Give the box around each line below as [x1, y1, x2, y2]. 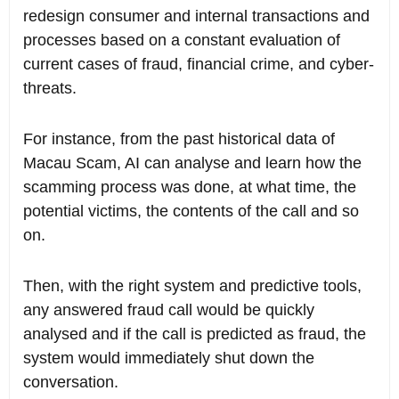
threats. [23, 79, 77, 98]
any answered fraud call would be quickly [23, 301, 314, 320]
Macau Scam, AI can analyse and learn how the [23, 154, 362, 173]
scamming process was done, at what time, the [23, 178, 356, 197]
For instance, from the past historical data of [23, 130, 335, 149]
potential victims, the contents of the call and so [23, 202, 359, 221]
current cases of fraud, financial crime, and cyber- [23, 55, 374, 74]
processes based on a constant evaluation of [23, 31, 340, 50]
